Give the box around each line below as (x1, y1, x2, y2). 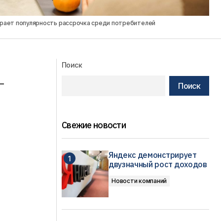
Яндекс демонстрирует (109, 150, 197, 160)
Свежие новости (62, 119, 126, 131)
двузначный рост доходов (109, 159, 207, 169)
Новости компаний (111, 177, 167, 184)
